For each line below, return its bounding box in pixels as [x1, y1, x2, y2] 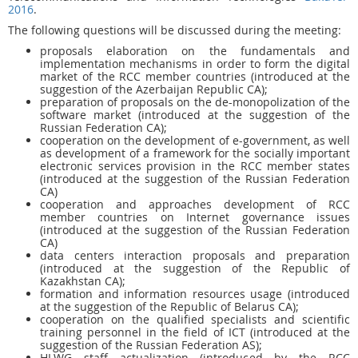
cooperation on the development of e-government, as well [40, 133, 350, 148]
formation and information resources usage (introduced [40, 286, 350, 301]
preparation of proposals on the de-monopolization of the [40, 94, 350, 109]
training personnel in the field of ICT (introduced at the [40, 324, 350, 340]
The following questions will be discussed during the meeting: [8, 22, 341, 38]
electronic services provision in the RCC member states [40, 158, 350, 173]
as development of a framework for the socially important [40, 145, 350, 161]
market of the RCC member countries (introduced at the [40, 69, 350, 84]
